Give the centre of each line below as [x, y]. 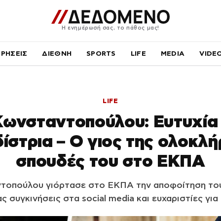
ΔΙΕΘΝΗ [57, 53]
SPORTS [101, 53]
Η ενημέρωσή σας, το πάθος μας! [110, 27]
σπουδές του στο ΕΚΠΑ [110, 161]
